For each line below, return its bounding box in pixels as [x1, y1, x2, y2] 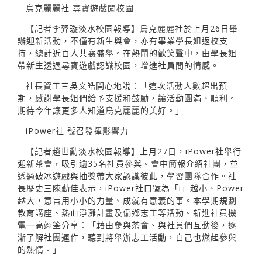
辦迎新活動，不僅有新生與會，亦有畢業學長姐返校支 [18, 35, 228, 46]
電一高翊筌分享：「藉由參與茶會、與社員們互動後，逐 [18, 219, 237, 230]
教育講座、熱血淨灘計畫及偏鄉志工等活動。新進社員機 [18, 206, 237, 218]
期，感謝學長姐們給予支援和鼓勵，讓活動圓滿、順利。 [18, 92, 237, 104]
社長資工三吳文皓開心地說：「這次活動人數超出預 [26, 80, 227, 91]
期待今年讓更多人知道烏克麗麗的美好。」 [18, 104, 184, 116]
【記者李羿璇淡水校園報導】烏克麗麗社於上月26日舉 [26, 22, 238, 34]
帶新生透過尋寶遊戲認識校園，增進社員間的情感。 [18, 59, 219, 71]
